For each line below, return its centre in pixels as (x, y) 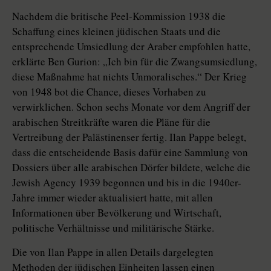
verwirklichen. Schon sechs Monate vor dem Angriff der (131, 107)
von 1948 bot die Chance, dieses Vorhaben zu (109, 92)
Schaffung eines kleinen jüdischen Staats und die (116, 31)
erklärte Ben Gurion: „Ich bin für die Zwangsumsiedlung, (135, 62)
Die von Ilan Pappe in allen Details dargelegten (113, 252)
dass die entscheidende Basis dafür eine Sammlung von (130, 152)
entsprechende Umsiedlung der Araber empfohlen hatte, (131, 47)
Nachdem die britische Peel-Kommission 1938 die (119, 16)
